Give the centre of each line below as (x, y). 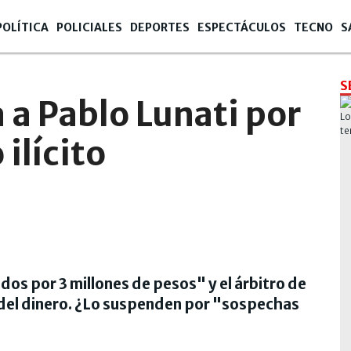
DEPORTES (160, 27)
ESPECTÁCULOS (242, 27)
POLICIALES (89, 27)
